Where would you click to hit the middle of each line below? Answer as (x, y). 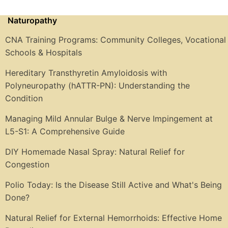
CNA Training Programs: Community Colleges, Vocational (116, 40)
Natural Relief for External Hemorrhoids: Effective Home (113, 218)
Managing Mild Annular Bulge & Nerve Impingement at (109, 119)
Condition (24, 98)
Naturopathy (32, 21)
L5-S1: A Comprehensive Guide (65, 132)
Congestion (27, 165)
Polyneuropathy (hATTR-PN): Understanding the (97, 86)
